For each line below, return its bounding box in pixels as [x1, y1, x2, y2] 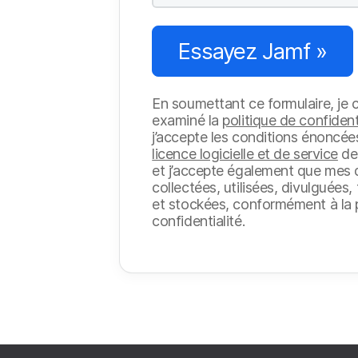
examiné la [152, 111, 223, 129]
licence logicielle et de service [152, 145, 338, 162]
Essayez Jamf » [178, 38, 328, 66]
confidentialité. [152, 212, 245, 229]
